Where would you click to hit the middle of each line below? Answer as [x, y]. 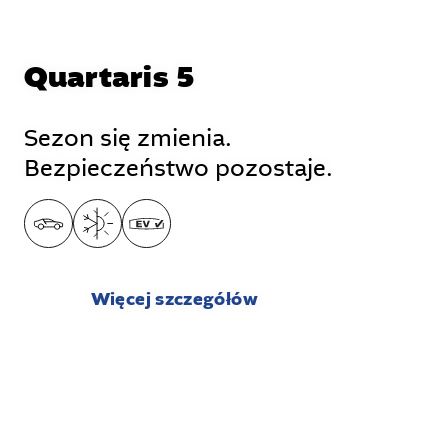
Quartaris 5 [109, 78]
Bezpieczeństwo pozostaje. [178, 169]
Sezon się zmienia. [127, 139]
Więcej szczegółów [174, 300]
